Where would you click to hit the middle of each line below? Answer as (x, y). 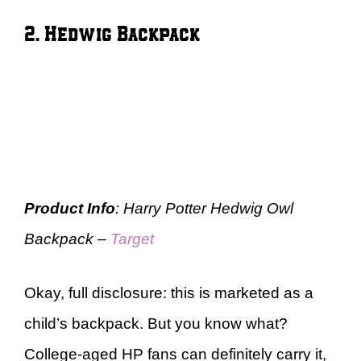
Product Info (70, 208)
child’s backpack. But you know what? (156, 323)
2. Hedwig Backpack (112, 33)
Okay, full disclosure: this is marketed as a (169, 293)
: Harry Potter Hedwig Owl (204, 208)
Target (132, 239)
